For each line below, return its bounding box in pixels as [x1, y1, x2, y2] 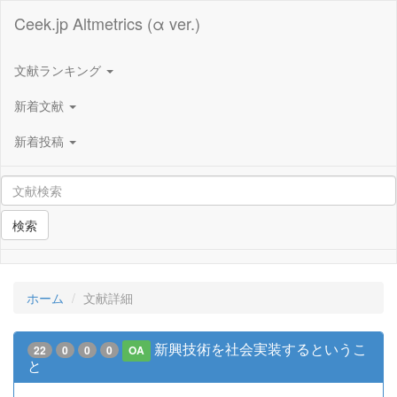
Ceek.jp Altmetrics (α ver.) [14, 12, 200, 35]
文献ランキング [14, 60, 105, 79]
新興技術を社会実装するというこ [154, 339, 368, 359]
